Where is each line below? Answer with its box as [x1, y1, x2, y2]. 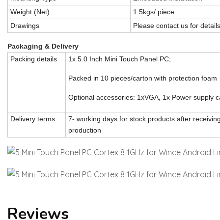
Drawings [10, 22, 39, 29]
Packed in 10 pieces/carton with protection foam [68, 74, 217, 82]
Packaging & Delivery [7, 42, 79, 50]
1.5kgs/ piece [133, 8, 174, 16]
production [68, 126, 101, 134]
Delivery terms [10, 115, 55, 123]
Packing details [10, 55, 57, 63]
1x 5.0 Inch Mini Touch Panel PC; [68, 55, 171, 63]
